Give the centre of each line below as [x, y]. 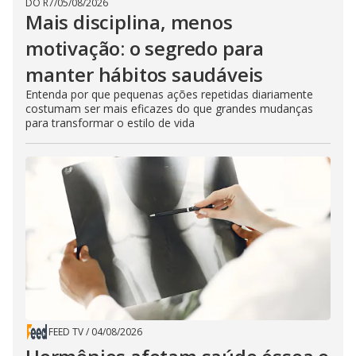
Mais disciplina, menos [129, 22]
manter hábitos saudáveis [145, 74]
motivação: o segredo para [145, 48]
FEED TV [66, 332]
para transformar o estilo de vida [110, 123]
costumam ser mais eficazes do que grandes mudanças [169, 108]
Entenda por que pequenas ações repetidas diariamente [169, 94]
